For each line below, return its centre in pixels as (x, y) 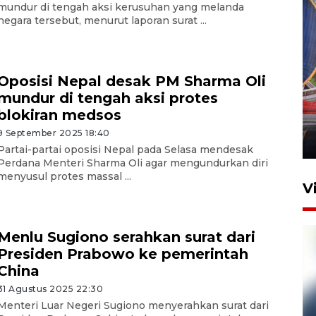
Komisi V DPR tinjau (141, 90)
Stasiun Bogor (120, 122)
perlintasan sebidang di (154, 106)
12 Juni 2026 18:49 (111, 140)
